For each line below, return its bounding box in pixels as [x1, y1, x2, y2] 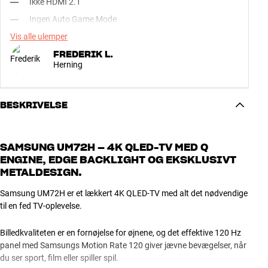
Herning [53, 59, 83, 69]
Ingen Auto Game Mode [29, 14, 117, 25]
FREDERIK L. [53, 48, 113, 60]
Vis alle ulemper [10, 32, 68, 42]
